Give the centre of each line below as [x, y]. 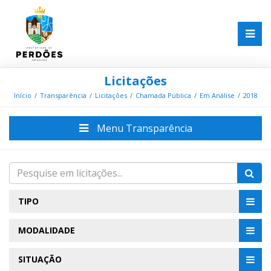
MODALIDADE [47, 230]
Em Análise [217, 96]
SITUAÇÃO [40, 260]
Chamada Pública [163, 96]
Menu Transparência [143, 129]
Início [22, 96]
